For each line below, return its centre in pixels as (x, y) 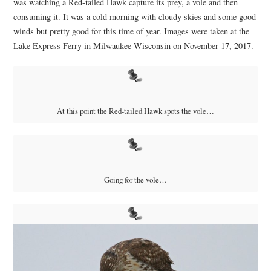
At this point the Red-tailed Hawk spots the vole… (135, 111)
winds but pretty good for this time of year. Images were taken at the (131, 31)
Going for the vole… (135, 180)
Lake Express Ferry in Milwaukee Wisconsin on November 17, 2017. (133, 45)
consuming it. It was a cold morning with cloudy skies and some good (134, 16)
